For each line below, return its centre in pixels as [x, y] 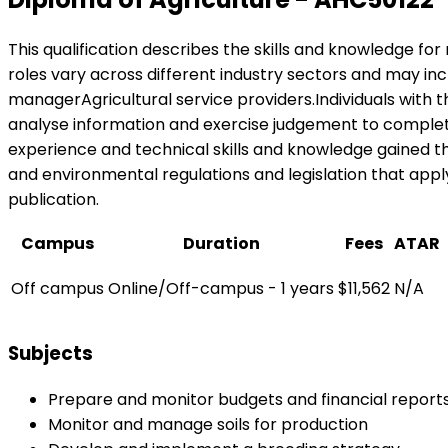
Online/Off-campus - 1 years [221, 289]
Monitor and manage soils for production [208, 424]
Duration [221, 244]
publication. [53, 200]
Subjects [50, 354]
